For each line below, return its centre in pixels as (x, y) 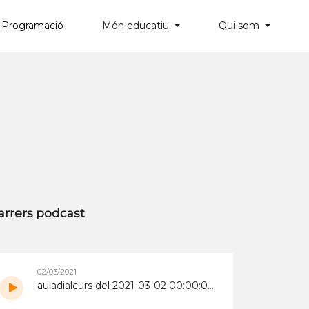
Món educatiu (137, 26)
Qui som (241, 26)
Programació (33, 26)
